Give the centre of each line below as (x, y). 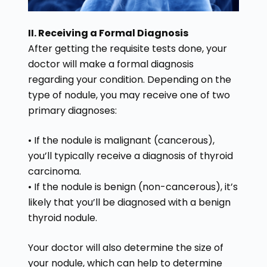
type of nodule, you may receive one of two (129, 95)
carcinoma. (55, 171)
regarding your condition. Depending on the (129, 79)
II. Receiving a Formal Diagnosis (109, 33)
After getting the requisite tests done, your (127, 48)
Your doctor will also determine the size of (125, 247)
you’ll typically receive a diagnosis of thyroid (130, 156)
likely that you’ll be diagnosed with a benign (129, 202)
